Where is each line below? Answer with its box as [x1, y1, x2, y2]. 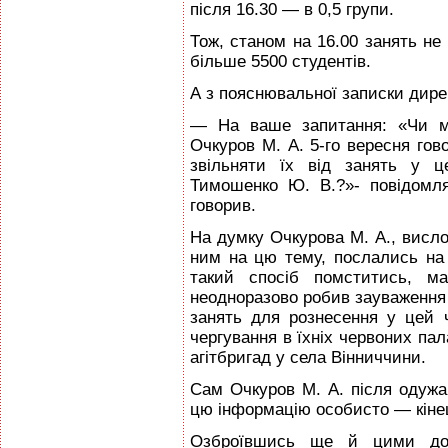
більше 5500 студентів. [190, 52, 371, 71]
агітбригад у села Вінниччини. [190, 348, 426, 367]
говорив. [190, 196, 256, 215]
